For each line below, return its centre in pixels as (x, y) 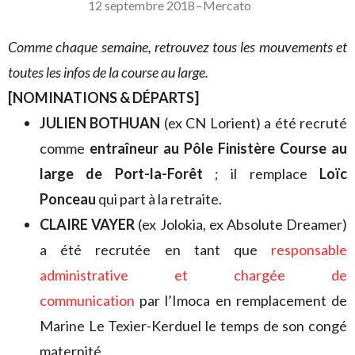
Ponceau (68, 198)
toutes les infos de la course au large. (108, 72)
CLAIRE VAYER (88, 224)
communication (87, 300)
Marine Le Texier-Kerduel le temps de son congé (193, 325)
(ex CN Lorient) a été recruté (254, 122)
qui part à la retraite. (159, 198)
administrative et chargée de (193, 275)
